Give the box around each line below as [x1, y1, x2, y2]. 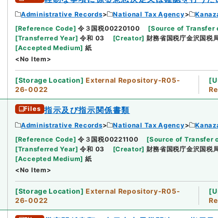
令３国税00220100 [78, 24, 140, 32]
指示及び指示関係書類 [44, 105, 130, 115]
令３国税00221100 [78, 135, 139, 143]
